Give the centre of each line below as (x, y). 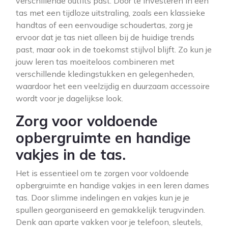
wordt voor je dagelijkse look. (69, 98)
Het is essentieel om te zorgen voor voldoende (102, 173)
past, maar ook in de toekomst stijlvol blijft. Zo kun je (114, 49)
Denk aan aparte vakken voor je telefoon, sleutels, (109, 222)
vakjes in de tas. (71, 154)
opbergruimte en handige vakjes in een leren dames (112, 185)
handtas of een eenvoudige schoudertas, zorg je (104, 25)
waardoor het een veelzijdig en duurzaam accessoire (113, 86)
